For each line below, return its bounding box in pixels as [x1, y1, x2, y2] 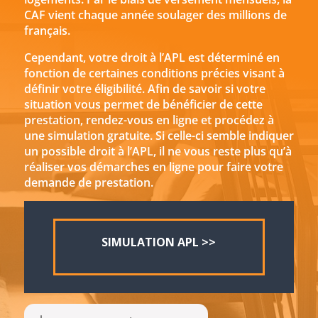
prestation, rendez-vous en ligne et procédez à [23, 112, 274, 128]
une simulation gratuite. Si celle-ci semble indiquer [23, 128, 294, 143]
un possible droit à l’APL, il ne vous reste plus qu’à [23, 143, 292, 159]
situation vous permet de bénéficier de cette [23, 97, 263, 112]
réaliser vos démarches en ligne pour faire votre [23, 159, 283, 175]
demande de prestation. [23, 175, 153, 190]
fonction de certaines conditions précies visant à [23, 65, 285, 81]
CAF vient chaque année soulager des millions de [23, 7, 287, 23]
